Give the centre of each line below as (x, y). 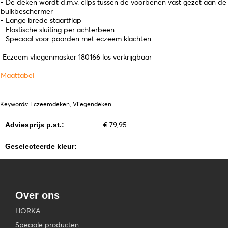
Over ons (37, 195)
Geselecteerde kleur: (41, 146)
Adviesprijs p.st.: (35, 125)
